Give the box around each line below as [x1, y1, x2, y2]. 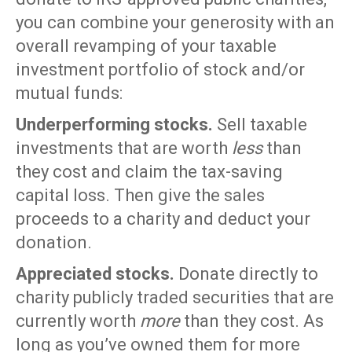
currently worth [16, 311, 140, 332]
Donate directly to [174, 264, 318, 284]
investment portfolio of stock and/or [16, 60, 305, 80]
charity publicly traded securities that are [16, 288, 334, 308]
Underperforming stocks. [16, 115, 213, 135]
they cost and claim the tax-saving [16, 162, 283, 182]
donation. [16, 233, 92, 253]
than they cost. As [180, 311, 324, 332]
